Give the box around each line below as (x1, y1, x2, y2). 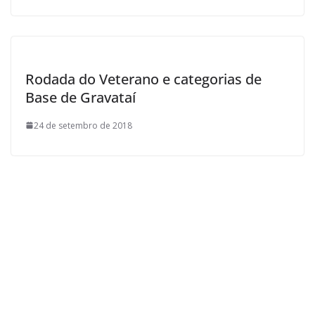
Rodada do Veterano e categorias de (25, 69, 262, 89)
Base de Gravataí (25, 87, 136, 107)
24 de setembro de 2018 (34, 119, 132, 131)
